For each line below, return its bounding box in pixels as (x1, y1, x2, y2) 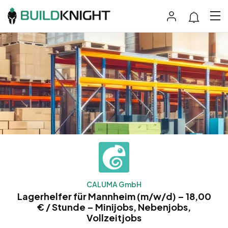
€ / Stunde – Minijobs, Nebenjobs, (37, 201, 191, 213)
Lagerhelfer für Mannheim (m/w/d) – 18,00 (17, 190, 211, 202)
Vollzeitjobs (87, 211, 141, 223)
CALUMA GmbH (87, 179, 141, 189)
